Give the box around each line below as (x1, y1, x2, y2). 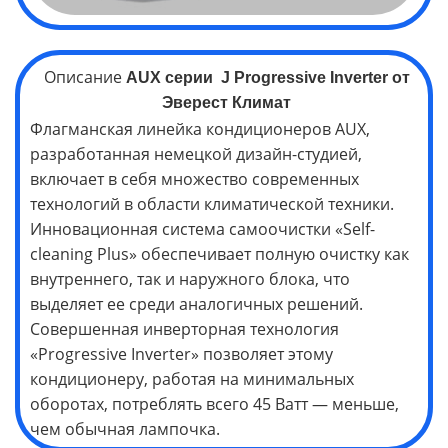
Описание (43, 66, 126, 89)
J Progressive (216, 69, 326, 87)
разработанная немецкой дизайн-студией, (30, 143, 362, 166)
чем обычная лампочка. (30, 418, 220, 441)
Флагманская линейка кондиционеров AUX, (30, 118, 370, 141)
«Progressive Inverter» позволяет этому (30, 343, 333, 366)
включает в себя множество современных (30, 168, 359, 191)
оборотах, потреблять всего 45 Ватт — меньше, (30, 393, 399, 416)
